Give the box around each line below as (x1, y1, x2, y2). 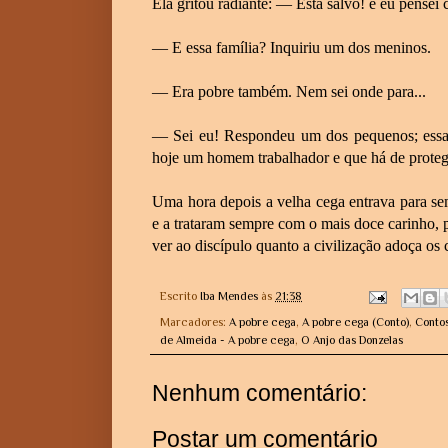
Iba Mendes (200, 288, 258, 303)
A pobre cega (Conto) (302, 314, 409, 329)
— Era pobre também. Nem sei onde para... (152, 82, 426, 100)
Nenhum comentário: (152, 379, 367, 406)
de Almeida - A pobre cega (160, 332, 295, 347)
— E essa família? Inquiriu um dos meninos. (152, 38, 431, 56)
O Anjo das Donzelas (301, 332, 403, 347)
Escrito (160, 288, 200, 303)
